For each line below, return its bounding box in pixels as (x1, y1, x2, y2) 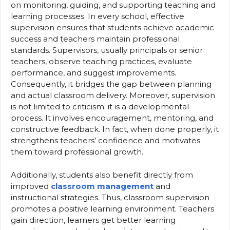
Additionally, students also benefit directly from (11, 169, 193, 180)
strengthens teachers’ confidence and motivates (11, 136, 200, 146)
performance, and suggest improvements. (11, 68, 176, 78)
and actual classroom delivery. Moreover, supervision (11, 90, 215, 101)
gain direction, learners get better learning (11, 215, 176, 225)
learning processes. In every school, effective (11, 11, 184, 22)
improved (11, 181, 51, 191)
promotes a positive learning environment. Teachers (11, 203, 214, 214)
